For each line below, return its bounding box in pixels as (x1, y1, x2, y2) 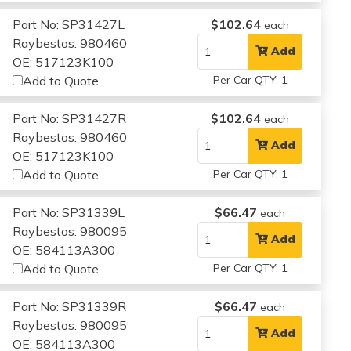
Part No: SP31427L (13, 16, 125, 32)
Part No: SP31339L (13, 204, 125, 220)
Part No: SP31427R (13, 110, 127, 126)
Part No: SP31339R (13, 298, 127, 314)
